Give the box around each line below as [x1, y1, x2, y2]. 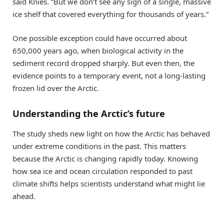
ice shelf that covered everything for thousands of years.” [12, 9, 208, 19]
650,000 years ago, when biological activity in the [12, 45, 183, 56]
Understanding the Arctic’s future [12, 107, 165, 119]
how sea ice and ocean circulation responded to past [12, 165, 192, 176]
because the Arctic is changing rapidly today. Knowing [12, 153, 198, 163]
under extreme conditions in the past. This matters [12, 140, 186, 151]
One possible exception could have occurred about [12, 33, 187, 43]
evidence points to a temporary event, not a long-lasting [12, 70, 205, 81]
